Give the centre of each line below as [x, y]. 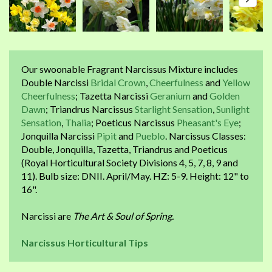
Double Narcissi [56, 82]
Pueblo [150, 136]
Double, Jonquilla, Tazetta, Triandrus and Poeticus [124, 149]
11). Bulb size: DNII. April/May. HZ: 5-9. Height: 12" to [135, 176]
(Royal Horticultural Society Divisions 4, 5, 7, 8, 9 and [130, 162]
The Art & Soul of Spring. [123, 216]
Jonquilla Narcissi [59, 136]
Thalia [78, 122]
